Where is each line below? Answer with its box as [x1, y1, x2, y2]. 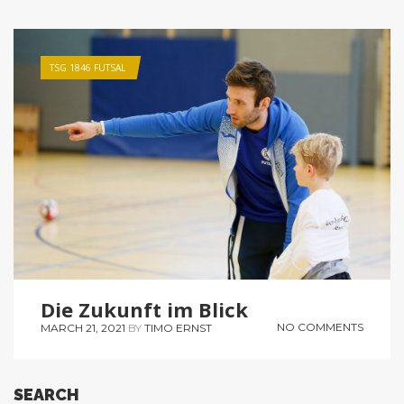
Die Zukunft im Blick [41, 295, 248, 323]
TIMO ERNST [144, 320, 212, 335]
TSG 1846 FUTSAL [50, 60, 125, 74]
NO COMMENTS [277, 319, 363, 334]
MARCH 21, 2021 [41, 320, 125, 335]
